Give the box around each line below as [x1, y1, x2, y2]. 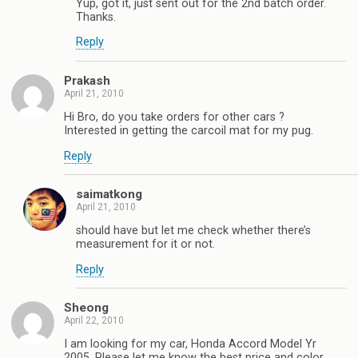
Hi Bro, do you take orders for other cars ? [64, 110, 284, 125]
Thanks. [76, 10, 116, 24]
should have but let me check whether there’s [76, 224, 311, 238]
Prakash [64, 73, 110, 88]
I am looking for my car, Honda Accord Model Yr [64, 337, 316, 352]
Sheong [64, 300, 109, 316]
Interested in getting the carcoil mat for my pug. [64, 124, 313, 138]
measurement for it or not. [76, 237, 215, 252]
